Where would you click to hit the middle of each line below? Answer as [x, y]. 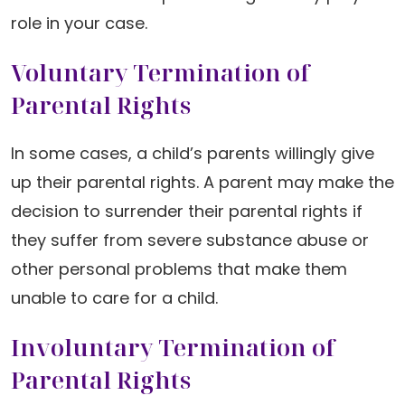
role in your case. [79, 23]
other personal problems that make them [179, 269]
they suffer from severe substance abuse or [190, 240]
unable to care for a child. [114, 298]
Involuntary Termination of [173, 347]
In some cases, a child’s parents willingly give [193, 153]
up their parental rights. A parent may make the [202, 182]
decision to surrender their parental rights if [187, 211]
